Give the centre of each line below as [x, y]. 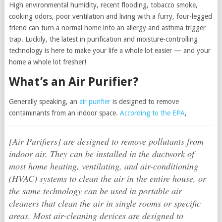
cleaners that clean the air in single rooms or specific [105, 203]
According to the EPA [152, 113]
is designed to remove [144, 102]
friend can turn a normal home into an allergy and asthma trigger [107, 28]
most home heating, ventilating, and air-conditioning [103, 166]
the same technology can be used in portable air [95, 191]
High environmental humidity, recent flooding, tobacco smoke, [103, 5]
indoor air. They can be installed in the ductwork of [101, 154]
